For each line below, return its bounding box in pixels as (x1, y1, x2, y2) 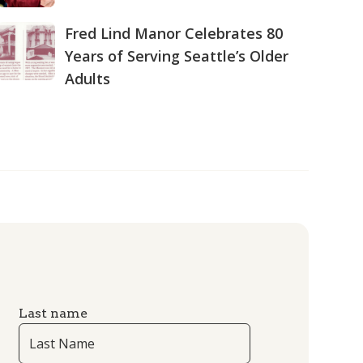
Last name (18, 305, 88, 321)
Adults (64, 69, 110, 88)
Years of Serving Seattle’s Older (64, 46, 288, 66)
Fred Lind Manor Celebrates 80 (64, 23, 283, 43)
